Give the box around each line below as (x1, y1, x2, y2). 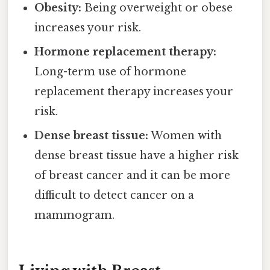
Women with (148, 128, 222, 142)
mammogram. (34, 208, 115, 222)
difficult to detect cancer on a (34, 188, 195, 202)
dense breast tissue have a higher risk (34, 148, 239, 162)
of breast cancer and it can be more (34, 168, 231, 182)
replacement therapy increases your (34, 84, 234, 98)
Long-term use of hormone (34, 64, 187, 78)
